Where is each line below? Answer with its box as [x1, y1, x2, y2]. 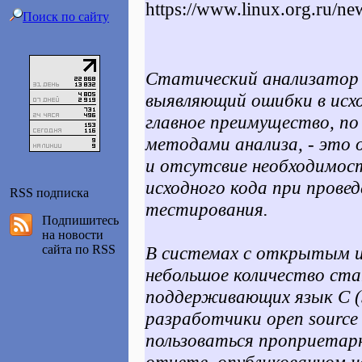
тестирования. [145, 199, 268, 220]
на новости [42, 228, 103, 242]
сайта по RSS [42, 242, 116, 256]
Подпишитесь [42, 213, 119, 227]
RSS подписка [10, 186, 89, 200]
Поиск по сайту [23, 10, 109, 23]
